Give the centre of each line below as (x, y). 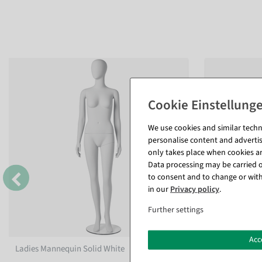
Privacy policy (195, 189)
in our (159, 189)
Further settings (176, 210)
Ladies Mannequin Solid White (70, 249)
